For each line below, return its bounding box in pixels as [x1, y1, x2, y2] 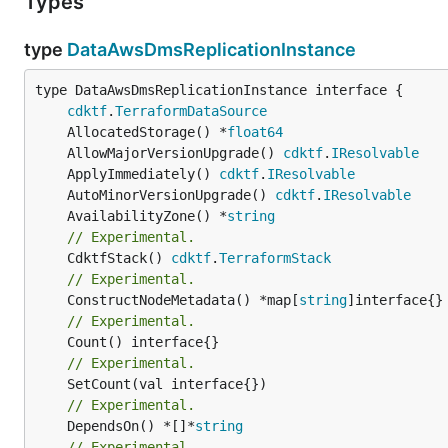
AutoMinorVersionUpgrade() [67, 186, 275, 203]
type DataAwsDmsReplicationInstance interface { [35, 81, 403, 98]
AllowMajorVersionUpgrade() [67, 144, 283, 161]
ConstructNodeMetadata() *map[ [67, 291, 299, 308]
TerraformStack [219, 249, 331, 266]
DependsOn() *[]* [67, 417, 195, 434]
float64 [227, 123, 283, 140]
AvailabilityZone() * [67, 207, 227, 224]
